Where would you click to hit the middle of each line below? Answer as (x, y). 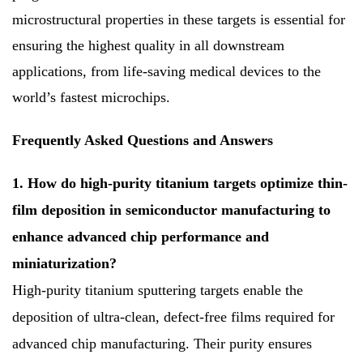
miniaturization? (64, 264)
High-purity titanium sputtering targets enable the (158, 290)
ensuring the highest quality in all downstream (148, 46)
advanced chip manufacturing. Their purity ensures (162, 344)
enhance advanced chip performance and (141, 237)
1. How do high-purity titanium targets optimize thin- (180, 184)
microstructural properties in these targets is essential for (179, 20)
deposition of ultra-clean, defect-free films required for (173, 317)
